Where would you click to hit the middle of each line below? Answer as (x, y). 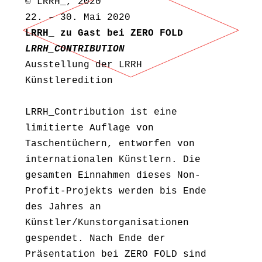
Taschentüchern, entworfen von (110, 144)
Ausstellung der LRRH (84, 65)
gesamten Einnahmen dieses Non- (113, 175)
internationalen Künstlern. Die (113, 159)
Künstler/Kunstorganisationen (107, 223)
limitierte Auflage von (89, 128)
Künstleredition (69, 80)
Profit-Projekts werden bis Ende (116, 191)
